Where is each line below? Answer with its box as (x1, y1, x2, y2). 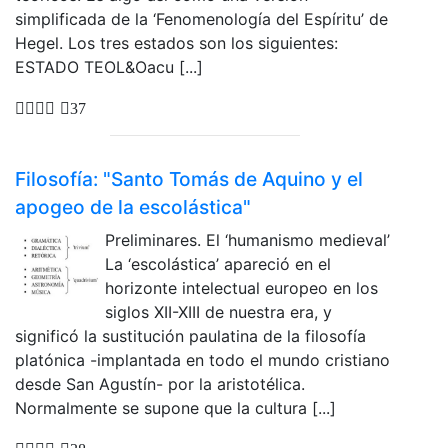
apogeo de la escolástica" (15, 194, 251, 219)
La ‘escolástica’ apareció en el (105, 253, 331, 274)
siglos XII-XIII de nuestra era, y (105, 301, 332, 322)
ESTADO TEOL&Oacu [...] (15, 57, 203, 78)
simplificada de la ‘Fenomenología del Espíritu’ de (15, 9, 388, 30)
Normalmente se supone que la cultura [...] (15, 397, 336, 418)
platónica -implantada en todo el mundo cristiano (15, 349, 390, 370)
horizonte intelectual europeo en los (105, 277, 378, 298)
